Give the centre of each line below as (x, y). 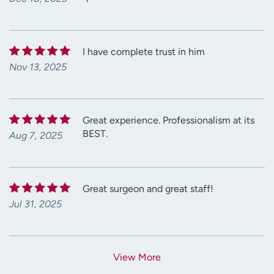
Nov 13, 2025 (38, 67)
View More (137, 257)
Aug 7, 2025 (36, 136)
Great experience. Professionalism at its (168, 120)
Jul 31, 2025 (35, 204)
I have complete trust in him (144, 52)
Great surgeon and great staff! (148, 189)
